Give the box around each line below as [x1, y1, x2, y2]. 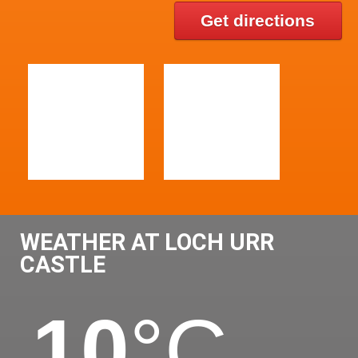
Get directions [201, 10, 316, 30]
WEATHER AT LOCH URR [20, 228, 274, 256]
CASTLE [20, 250, 105, 278]
